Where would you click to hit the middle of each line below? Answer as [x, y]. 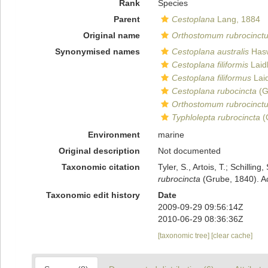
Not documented [189, 151]
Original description [99, 151]
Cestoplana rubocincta [214, 91]
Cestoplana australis [210, 51]
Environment [114, 135]
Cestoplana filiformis [210, 65]
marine [171, 135]
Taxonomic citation [100, 167]
